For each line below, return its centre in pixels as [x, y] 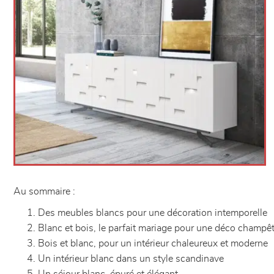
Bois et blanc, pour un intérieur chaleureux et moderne [154, 243]
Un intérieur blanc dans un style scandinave [132, 259]
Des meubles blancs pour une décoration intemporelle [154, 213]
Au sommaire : [44, 191]
